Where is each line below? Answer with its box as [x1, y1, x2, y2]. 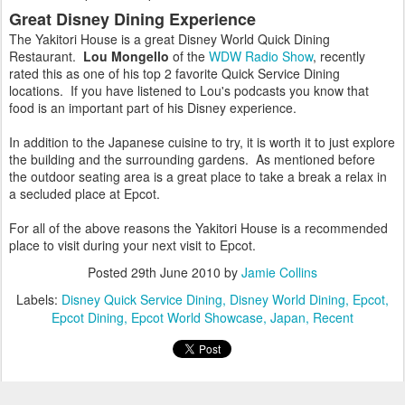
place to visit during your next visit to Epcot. [9, 236, 256, 255]
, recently [313, 47, 365, 66]
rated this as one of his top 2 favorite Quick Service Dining [9, 64, 340, 83]
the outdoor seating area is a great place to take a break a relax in [9, 167, 387, 186]
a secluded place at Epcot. [9, 184, 160, 203]
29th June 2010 [131, 263, 221, 282]
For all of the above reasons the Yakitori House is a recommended [9, 219, 388, 238]
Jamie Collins [241, 263, 317, 282]
